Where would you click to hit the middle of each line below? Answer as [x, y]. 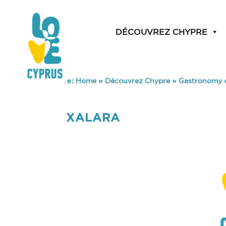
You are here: [51, 81]
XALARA [93, 117]
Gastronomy [200, 81]
